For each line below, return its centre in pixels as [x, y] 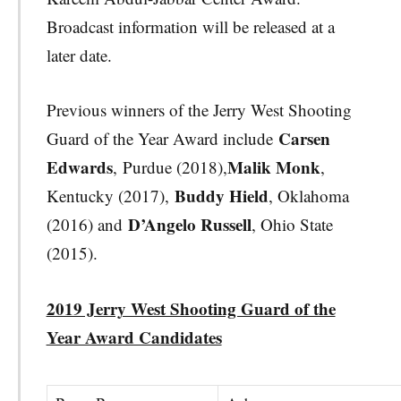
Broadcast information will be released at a [190, 26]
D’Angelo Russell [189, 225]
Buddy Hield [221, 196]
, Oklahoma [308, 196]
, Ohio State [292, 225]
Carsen [304, 139]
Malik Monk [273, 167]
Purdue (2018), [175, 167]
